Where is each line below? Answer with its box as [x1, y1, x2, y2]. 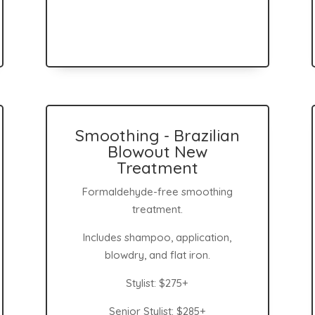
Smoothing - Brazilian [75, 125, 240, 146]
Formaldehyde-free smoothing [82, 185, 233, 199]
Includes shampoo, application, [83, 231, 232, 245]
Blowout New [107, 141, 207, 162]
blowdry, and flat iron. [104, 248, 210, 262]
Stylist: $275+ [126, 276, 189, 290]
